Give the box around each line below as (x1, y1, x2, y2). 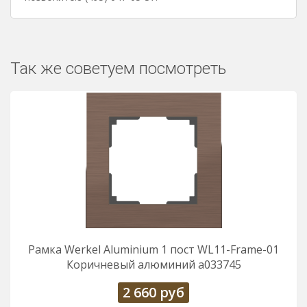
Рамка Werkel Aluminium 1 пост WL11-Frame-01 (28, 242, 279, 257)
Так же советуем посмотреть (10, 59, 226, 78)
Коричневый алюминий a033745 (66, 257, 241, 272)
